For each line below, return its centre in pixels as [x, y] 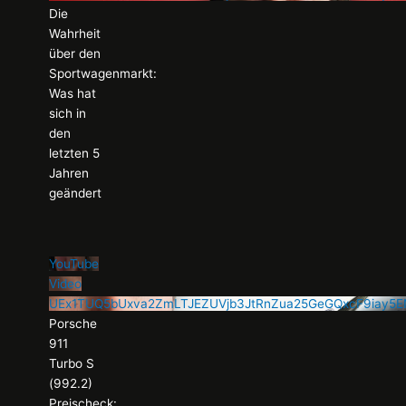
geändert [76, 193]
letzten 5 [75, 153]
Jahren [69, 173]
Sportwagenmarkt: [103, 73]
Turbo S [72, 363]
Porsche [73, 323]
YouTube [74, 263]
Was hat [73, 93]
